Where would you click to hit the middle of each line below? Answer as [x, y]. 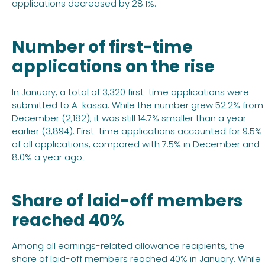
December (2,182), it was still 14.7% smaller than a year [129, 118]
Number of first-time [102, 47]
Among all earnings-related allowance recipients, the [128, 246]
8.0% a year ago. [48, 157]
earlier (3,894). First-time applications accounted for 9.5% [137, 131]
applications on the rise [113, 67]
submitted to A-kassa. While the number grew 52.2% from [138, 105]
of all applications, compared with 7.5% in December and [136, 144]
